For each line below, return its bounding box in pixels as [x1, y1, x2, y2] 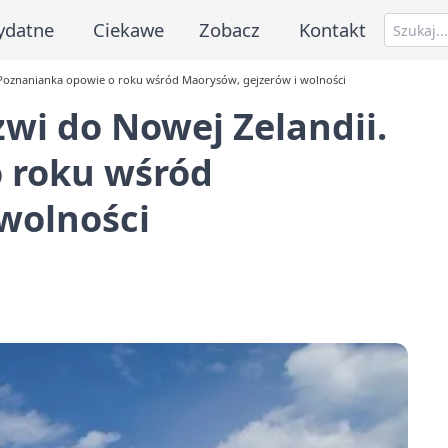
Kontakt [299, 16, 367, 42]
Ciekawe [92, 16, 164, 42]
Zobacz [199, 16, 261, 42]
